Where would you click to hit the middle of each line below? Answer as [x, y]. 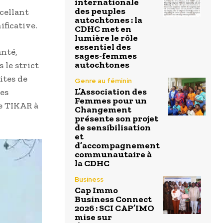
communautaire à [113, 155]
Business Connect [113, 199]
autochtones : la [109, 20]
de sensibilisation [113, 128]
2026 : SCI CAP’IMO [114, 208]
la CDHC [92, 164]
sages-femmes [106, 56]
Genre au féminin [103, 81]
